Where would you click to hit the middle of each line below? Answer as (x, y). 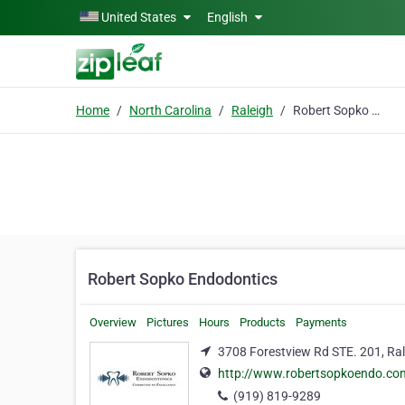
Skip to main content (66, 15)
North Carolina (170, 110)
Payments (321, 322)
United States (139, 17)
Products (263, 322)
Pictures (168, 322)
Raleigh (252, 110)
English (229, 17)
